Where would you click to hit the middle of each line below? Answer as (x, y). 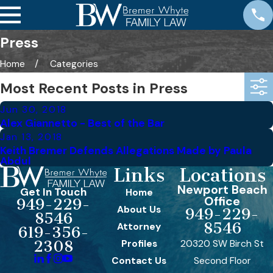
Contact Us (139, 261)
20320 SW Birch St (222, 243)
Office (222, 201)
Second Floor (222, 261)
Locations (222, 175)
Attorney (139, 226)
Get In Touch (54, 192)
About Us (139, 209)
